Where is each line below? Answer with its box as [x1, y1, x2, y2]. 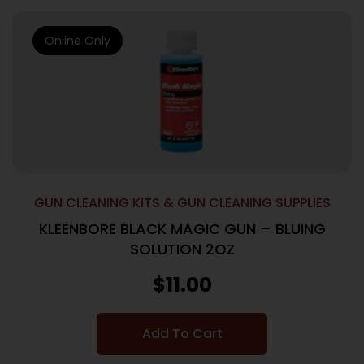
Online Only [45, 32, 110, 49]
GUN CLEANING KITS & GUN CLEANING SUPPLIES [33, 193, 331, 212]
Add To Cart [141, 324, 223, 343]
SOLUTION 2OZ [129, 239, 235, 259]
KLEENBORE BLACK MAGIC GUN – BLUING [38, 219, 326, 239]
